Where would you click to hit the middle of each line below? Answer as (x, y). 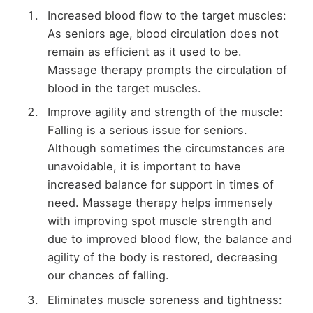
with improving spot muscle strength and (159, 221)
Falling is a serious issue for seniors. (147, 130)
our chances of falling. (108, 276)
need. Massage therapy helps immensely (160, 203)
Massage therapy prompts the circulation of (167, 70)
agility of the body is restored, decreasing (162, 257)
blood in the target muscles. (124, 88)
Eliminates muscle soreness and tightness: (165, 299)
